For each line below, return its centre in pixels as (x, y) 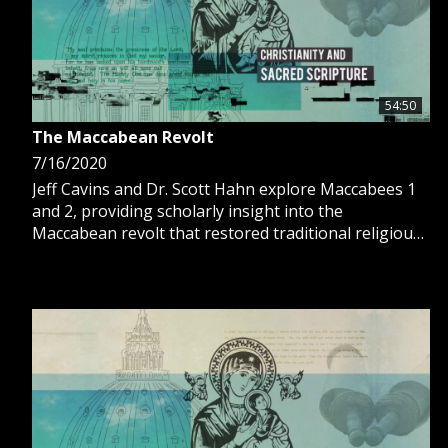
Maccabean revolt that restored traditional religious (226, 232)
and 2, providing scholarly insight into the (187, 210)
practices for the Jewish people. (149, 254)
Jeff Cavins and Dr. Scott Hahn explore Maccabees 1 (224, 188)
